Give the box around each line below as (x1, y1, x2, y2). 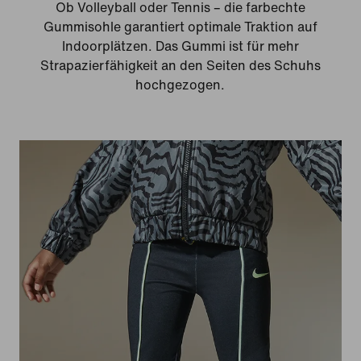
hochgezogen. (135, 78, 226, 93)
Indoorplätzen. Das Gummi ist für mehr (61, 39, 299, 54)
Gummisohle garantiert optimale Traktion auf (43, 20, 317, 35)
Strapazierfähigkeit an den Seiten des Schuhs (39, 59, 321, 73)
